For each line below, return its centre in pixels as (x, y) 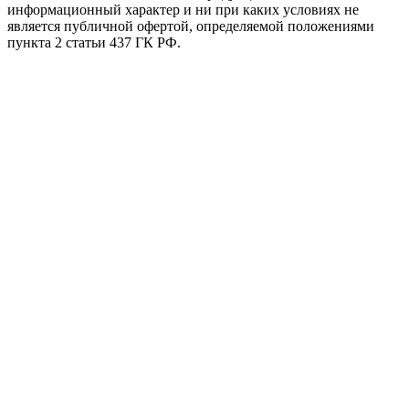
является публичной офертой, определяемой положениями (191, 26)
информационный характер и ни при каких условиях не (183, 10)
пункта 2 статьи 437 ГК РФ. (94, 43)
